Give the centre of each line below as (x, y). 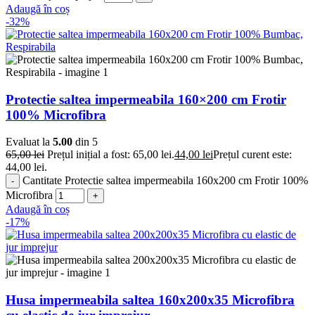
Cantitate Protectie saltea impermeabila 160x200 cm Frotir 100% (165, 181)
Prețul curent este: (252, 155)
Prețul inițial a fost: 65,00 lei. (111, 155)
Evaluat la (29, 142)
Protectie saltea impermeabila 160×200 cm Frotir (146, 99)
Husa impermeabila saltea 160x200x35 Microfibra (150, 300)
